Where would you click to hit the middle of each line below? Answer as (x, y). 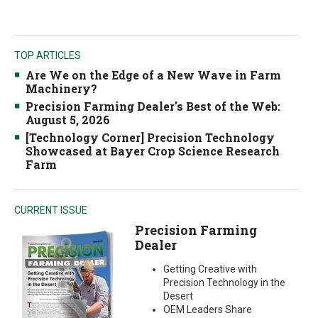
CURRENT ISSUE (51, 210)
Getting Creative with (210, 269)
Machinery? (61, 88)
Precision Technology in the (224, 283)
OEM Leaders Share (207, 309)
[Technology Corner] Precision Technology (150, 137)
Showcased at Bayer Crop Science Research (153, 151)
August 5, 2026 (68, 120)
